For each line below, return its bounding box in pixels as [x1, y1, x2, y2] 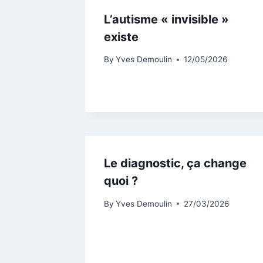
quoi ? [104, 174, 138, 188]
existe [104, 29, 139, 44]
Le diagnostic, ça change [104, 156, 247, 171]
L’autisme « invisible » [104, 12, 229, 26]
